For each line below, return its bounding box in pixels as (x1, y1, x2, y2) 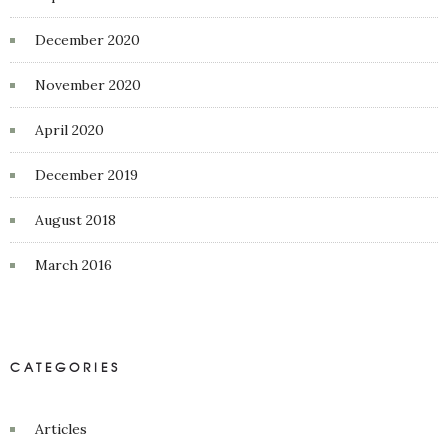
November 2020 (35, 76, 141, 94)
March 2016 (35, 256, 112, 274)
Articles (35, 420, 87, 438)
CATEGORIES (10, 358, 121, 376)
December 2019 (35, 166, 138, 184)
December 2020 (35, 31, 140, 49)
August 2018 (35, 211, 116, 229)
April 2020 (35, 121, 104, 139)
